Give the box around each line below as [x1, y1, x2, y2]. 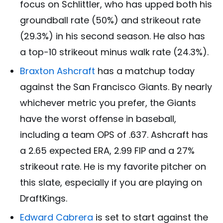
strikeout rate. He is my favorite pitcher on [20, 160, 206, 173]
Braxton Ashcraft [20, 64, 95, 77]
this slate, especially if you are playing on [20, 176, 202, 189]
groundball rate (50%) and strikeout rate [20, 13, 201, 26]
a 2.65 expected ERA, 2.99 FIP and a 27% [20, 144, 195, 157]
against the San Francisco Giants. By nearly [20, 80, 212, 93]
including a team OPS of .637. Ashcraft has [20, 128, 208, 141]
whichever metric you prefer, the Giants [20, 96, 196, 109]
